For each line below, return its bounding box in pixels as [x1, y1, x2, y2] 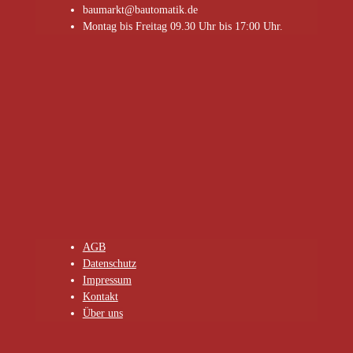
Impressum [82, 273, 132, 286]
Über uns [82, 307, 123, 319]
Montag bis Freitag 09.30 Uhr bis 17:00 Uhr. [82, 20, 283, 33]
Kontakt [82, 290, 118, 303]
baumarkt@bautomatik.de [82, 4, 198, 17]
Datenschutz [82, 257, 136, 269]
